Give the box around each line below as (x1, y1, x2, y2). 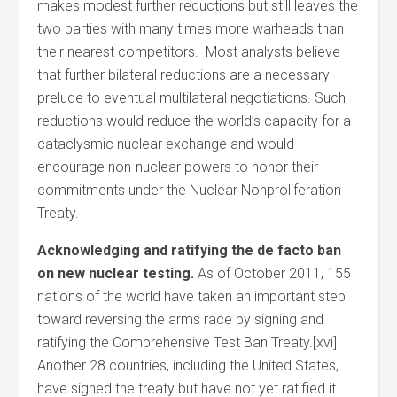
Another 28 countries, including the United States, (37, 357, 339, 374)
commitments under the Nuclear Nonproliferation (37, 182, 342, 198)
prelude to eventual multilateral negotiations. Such (37, 90, 346, 106)
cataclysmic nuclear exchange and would (37, 136, 295, 152)
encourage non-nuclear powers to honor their (37, 159, 319, 175)
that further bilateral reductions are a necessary (37, 66, 331, 83)
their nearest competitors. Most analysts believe (37, 43, 341, 60)
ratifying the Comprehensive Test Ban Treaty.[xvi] (37, 334, 338, 351)
